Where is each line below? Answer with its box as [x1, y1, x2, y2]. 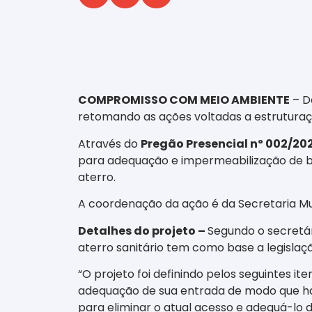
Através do [78, 135, 141, 152]
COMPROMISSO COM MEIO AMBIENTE [78, 92, 290, 109]
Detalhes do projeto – [78, 222, 208, 239]
